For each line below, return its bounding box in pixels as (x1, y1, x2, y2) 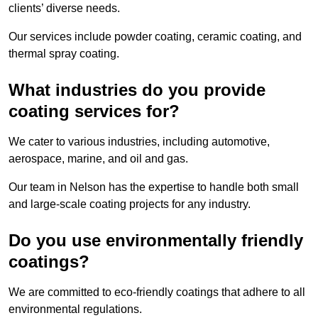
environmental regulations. (9, 302, 145, 315)
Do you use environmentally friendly (9, 230, 303, 250)
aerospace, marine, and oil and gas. (9, 152, 191, 165)
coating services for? (9, 101, 180, 121)
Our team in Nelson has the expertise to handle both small (9, 180, 299, 193)
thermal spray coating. (9, 47, 119, 60)
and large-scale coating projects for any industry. (9, 197, 251, 210)
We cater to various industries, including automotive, (9, 135, 270, 148)
